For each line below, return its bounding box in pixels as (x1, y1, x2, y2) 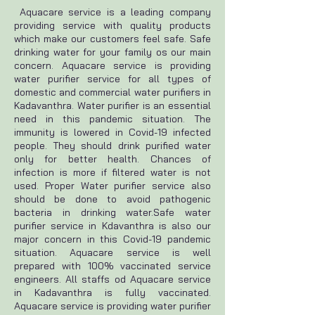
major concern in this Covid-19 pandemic (14, 233, 211, 245)
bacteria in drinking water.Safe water (14, 206, 211, 219)
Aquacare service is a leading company (14, 6, 211, 18)
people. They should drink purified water (14, 139, 211, 152)
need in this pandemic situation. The (14, 112, 211, 125)
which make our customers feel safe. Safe (14, 32, 211, 45)
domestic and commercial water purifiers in (14, 86, 211, 98)
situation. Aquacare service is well (14, 246, 211, 259)
